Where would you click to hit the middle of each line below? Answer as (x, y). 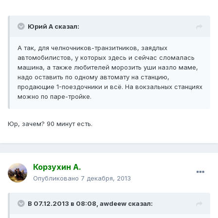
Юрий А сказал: (54, 27)
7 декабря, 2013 (106, 178)
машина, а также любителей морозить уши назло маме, (108, 67)
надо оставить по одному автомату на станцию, (93, 77)
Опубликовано (57, 178)
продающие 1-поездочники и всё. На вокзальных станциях (110, 87)
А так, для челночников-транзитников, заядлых (92, 48)
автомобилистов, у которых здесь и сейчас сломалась (106, 58)
